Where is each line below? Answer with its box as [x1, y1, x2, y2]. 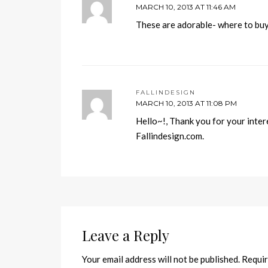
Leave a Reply [82, 226, 169, 245]
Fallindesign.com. [136, 130, 204, 141]
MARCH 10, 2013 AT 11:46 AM [136, 2, 236, 11]
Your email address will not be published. [82, 254, 240, 264]
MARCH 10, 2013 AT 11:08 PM [136, 99, 237, 108]
